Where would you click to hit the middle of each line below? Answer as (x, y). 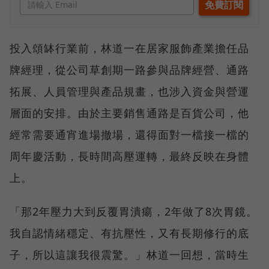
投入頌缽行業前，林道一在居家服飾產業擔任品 (129, 48)
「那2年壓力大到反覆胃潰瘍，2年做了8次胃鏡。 (134, 212)
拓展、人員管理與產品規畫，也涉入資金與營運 (129, 92)
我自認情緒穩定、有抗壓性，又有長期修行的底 (129, 233)
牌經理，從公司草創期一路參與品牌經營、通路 (129, 70)
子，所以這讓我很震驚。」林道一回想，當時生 (129, 255)
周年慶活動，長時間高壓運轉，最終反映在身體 (129, 156)
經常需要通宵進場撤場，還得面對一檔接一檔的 (129, 135)
